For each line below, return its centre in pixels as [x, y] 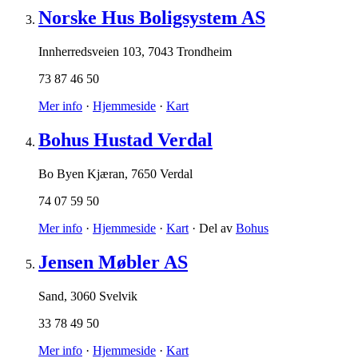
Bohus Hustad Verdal [125, 140]
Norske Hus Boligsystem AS [152, 18]
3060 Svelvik [104, 296]
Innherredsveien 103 [90, 52]
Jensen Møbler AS [113, 263]
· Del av [212, 229]
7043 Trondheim [190, 52]
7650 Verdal [162, 174]
